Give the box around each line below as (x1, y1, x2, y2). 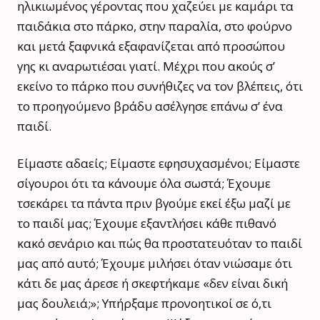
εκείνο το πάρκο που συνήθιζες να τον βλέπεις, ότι (17, 77, 303, 94)
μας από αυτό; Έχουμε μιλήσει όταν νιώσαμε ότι (17, 254, 292, 271)
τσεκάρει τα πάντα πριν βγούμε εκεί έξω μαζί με (17, 194, 291, 211)
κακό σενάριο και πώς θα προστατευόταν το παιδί (17, 234, 302, 251)
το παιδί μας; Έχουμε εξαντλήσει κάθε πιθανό (17, 214, 276, 231)
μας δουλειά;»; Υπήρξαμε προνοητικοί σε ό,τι (17, 294, 271, 311)
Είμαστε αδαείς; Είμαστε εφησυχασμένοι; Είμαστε (17, 154, 300, 171)
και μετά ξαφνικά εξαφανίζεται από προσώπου (17, 37, 285, 54)
